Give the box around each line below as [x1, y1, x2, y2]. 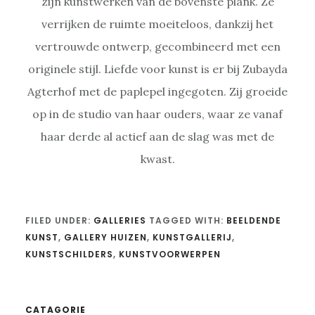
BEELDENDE [226, 214, 281, 226]
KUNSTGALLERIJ [152, 231, 232, 243]
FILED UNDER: [25, 214, 94, 226]
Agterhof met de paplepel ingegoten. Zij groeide [27, 84, 288, 98]
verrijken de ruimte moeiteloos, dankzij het [41, 16, 274, 31]
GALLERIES [93, 214, 146, 226]
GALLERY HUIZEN [63, 231, 147, 243]
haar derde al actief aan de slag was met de [41, 129, 274, 143]
